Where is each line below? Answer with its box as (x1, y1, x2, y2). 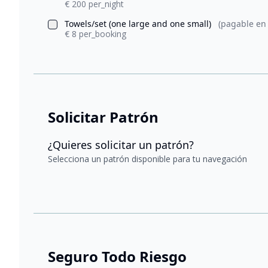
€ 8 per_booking (65, 28, 126, 39)
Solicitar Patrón (48, 107, 159, 127)
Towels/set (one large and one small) (65, 18, 214, 29)
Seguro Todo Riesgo (48, 246, 187, 266)
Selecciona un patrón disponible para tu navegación (48, 153, 247, 165)
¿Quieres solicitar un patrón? (48, 138, 194, 152)
